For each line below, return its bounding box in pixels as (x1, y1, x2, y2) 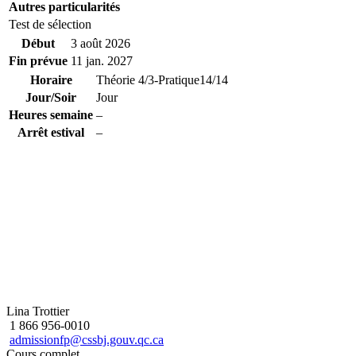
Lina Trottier (6, 304, 69, 318)
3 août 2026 (71, 36, 130, 50)
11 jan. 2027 (71, 53, 133, 68)
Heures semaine (9, 107, 93, 122)
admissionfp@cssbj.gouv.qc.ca (10, 332, 164, 346)
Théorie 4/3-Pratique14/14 (96, 72, 228, 87)
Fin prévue (9, 53, 68, 68)
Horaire (29, 72, 72, 87)
